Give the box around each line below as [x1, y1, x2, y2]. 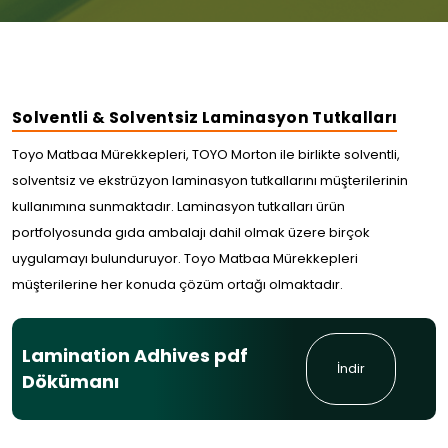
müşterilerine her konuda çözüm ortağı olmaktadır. [12, 275, 343, 295]
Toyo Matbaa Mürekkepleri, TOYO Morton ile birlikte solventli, [12, 145, 400, 165]
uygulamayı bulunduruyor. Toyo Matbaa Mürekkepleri [12, 249, 358, 269]
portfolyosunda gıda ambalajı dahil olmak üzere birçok [12, 223, 370, 243]
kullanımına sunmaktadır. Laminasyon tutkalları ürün [12, 197, 345, 217]
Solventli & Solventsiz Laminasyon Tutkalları [12, 107, 398, 129]
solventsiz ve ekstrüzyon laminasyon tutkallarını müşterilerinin [12, 171, 408, 191]
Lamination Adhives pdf [22, 343, 248, 369]
